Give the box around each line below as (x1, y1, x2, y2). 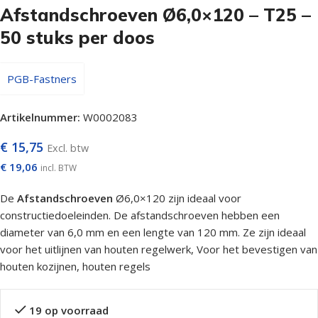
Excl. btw (47, 141, 89, 155)
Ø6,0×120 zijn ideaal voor (113, 191, 241, 205)
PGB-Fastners (7, 72, 77, 86)
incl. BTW (40, 162, 77, 174)
